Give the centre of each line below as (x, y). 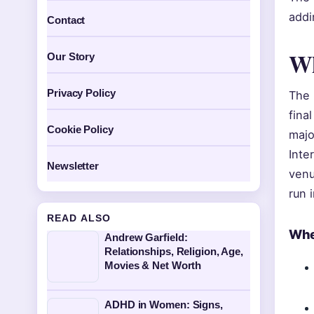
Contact (66, 20)
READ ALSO (79, 218)
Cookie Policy (80, 129)
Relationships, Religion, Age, (174, 251)
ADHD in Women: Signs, (164, 305)
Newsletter (73, 166)
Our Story (71, 56)
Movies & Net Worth (153, 265)
